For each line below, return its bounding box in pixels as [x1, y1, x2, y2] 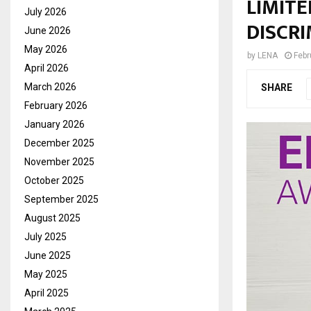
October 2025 [24, 174, 84, 186]
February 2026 [24, 99, 87, 111]
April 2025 [24, 287, 69, 299]
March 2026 [24, 81, 76, 92]
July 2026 [24, 6, 67, 17]
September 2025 [24, 193, 99, 205]
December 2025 [24, 137, 94, 149]
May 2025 [24, 268, 67, 280]
